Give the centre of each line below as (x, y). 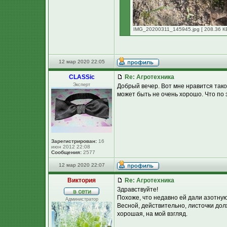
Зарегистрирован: (74, 141)
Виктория (82, 180)
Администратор (82, 199)
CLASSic (82, 77)
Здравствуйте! (138, 190)
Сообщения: (66, 152)
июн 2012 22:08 (71, 147)
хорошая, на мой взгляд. (152, 214)
